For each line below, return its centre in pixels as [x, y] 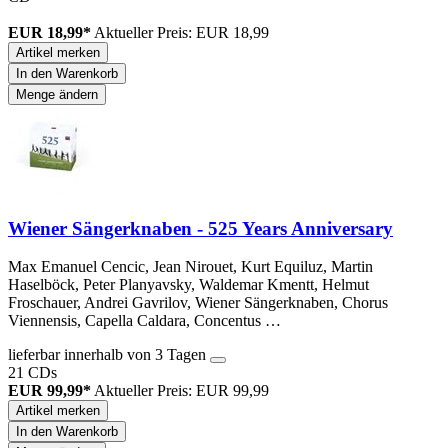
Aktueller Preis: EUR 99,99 [181, 391]
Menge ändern [57, 94]
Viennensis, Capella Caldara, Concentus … [144, 321]
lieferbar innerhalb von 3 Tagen [109, 355]
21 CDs [32, 373]
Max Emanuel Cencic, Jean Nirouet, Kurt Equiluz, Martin [190, 267]
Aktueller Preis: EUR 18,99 [181, 32]
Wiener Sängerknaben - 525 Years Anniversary [200, 228]
